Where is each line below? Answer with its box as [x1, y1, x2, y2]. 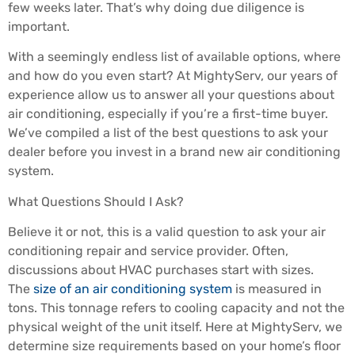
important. [8, 18, 70, 34]
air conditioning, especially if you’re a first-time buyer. [8, 106, 328, 122]
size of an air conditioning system [33, 281, 232, 296]
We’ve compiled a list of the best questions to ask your [8, 125, 328, 141]
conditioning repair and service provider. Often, [8, 242, 288, 258]
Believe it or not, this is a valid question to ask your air [8, 223, 326, 239]
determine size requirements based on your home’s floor [8, 338, 341, 353]
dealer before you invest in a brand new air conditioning [8, 144, 341, 160]
